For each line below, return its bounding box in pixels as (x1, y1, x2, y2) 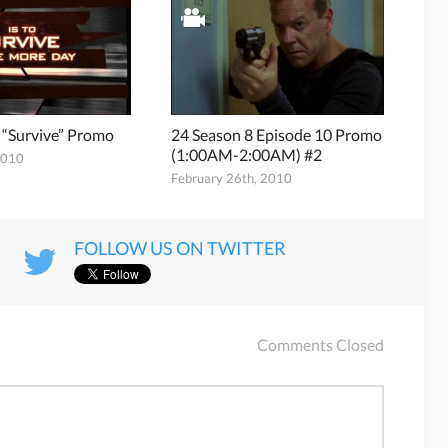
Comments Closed (257, 334, 384, 354)
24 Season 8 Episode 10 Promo (170, 124, 382, 144)
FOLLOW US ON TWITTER (74, 236, 286, 259)
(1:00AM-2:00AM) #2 (170, 144, 322, 164)
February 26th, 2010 (170, 169, 292, 186)
